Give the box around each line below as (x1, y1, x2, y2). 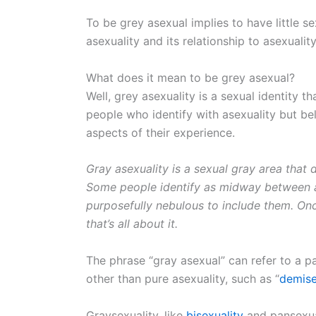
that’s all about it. (86, 217, 178, 231)
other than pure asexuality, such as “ (86, 271, 279, 286)
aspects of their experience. (86, 125, 235, 140)
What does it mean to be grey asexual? (86, 70, 295, 85)
